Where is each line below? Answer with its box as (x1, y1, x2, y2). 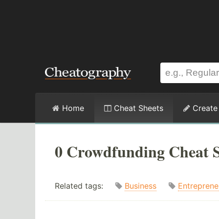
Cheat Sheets (111, 103, 163, 113)
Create (190, 103, 218, 113)
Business (125, 181, 156, 191)
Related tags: (55, 181, 115, 191)
